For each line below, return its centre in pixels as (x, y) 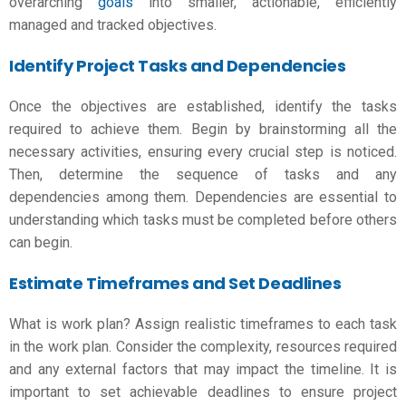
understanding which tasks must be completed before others (203, 220)
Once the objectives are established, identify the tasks (203, 106)
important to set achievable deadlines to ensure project (203, 392)
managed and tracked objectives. (113, 25)
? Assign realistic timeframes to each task (261, 324)
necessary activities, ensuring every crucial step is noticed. (203, 152)
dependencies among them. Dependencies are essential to (203, 197)
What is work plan (67, 324)
